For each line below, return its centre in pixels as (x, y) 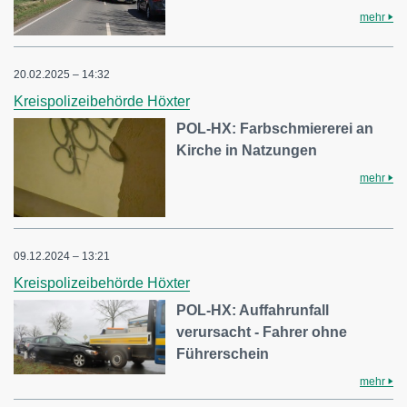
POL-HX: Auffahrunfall (253, 311)
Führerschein (223, 354)
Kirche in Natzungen (247, 150)
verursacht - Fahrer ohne (262, 333)
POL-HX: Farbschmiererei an (275, 128)
